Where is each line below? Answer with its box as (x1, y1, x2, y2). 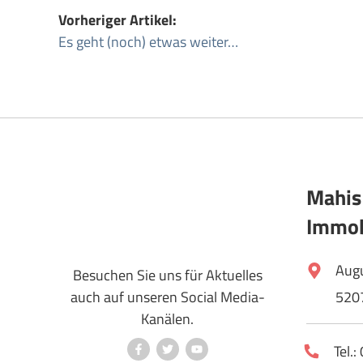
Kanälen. (141, 308, 194, 331)
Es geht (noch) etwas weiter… (58, 31, 238, 53)
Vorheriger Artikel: (58, 9, 177, 32)
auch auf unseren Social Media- (70, 286, 265, 309)
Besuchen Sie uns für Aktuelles (72, 264, 263, 287)
